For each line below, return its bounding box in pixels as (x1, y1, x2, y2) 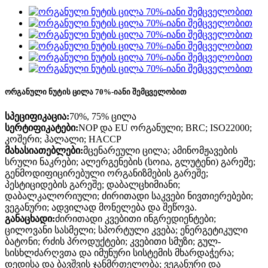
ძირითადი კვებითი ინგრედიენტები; (55, 213, 216, 224)
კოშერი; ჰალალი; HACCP (5, 133, 121, 144)
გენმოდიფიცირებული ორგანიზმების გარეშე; (5, 167, 208, 178)
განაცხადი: (5, 213, 55, 224)
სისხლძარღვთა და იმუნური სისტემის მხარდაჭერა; (5, 247, 234, 258)
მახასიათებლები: (5, 145, 83, 156)
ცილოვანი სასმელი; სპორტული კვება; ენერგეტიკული (5, 224, 248, 235)
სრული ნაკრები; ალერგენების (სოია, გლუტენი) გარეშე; (5, 156, 255, 167)
